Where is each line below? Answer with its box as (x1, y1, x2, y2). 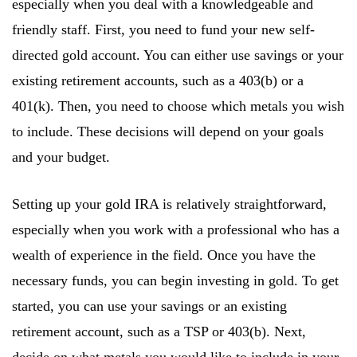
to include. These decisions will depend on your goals (12, 124, 324, 140)
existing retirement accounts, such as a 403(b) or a (12, 73, 304, 89)
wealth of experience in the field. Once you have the (12, 247, 316, 264)
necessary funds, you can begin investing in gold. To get (12, 273, 339, 289)
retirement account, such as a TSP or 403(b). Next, (12, 324, 306, 340)
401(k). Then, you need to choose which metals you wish (12, 98, 344, 115)
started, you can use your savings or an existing (12, 298, 287, 315)
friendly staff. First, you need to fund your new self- (12, 22, 315, 38)
